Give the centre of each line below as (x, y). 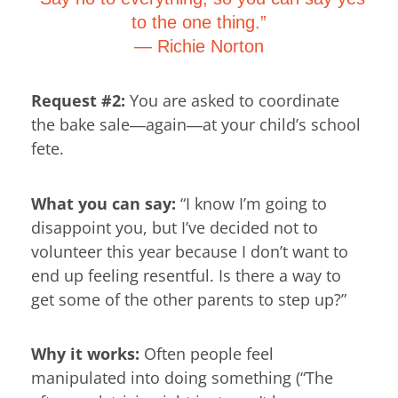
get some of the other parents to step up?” (189, 299)
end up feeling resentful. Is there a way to (186, 275)
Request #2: (78, 101)
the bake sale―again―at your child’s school (196, 125)
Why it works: (85, 354)
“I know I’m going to (251, 203)
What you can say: (103, 203)
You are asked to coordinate (232, 101)
